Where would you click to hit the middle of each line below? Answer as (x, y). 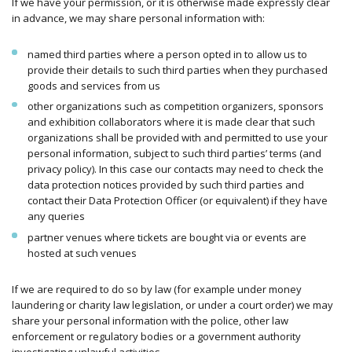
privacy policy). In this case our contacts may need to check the (175, 169)
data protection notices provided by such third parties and (165, 185)
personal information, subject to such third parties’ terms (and (174, 154)
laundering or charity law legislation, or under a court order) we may (172, 304)
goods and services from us (93, 85)
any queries (56, 216)
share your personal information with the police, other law (150, 320)
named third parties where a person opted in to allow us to (167, 54)
